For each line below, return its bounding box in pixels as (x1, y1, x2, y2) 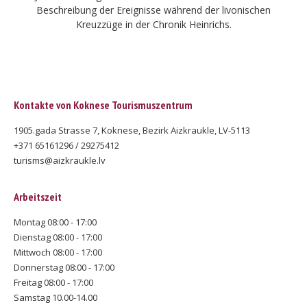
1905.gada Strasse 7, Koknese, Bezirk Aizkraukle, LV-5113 (14, 124, 250, 136)
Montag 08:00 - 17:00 (14, 216, 97, 228)
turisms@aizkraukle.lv (14, 154, 106, 167)
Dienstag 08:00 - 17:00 (14, 231, 102, 243)
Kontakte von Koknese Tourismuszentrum (14, 98, 193, 112)
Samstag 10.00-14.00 (14, 291, 97, 304)
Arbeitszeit (14, 190, 62, 204)
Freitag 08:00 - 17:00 (14, 276, 93, 288)
